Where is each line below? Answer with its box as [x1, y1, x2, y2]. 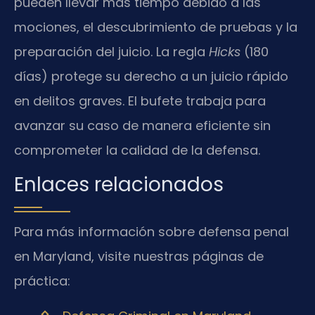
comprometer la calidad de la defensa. [14, 141, 260, 159]
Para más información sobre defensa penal [14, 223, 289, 241]
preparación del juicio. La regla [14, 42, 209, 60]
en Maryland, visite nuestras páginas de [14, 247, 264, 266]
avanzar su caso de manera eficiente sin [14, 116, 271, 134]
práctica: [14, 272, 70, 290]
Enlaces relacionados [14, 171, 224, 199]
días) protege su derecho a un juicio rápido [14, 67, 288, 85]
